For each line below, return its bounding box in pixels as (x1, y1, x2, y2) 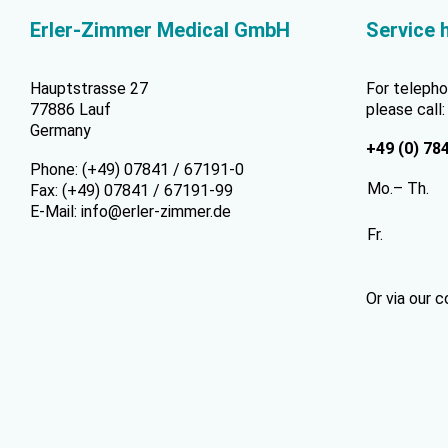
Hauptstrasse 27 (30, 79, 148, 99)
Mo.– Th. (367, 179, 429, 199)
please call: (366, 100, 445, 120)
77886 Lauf (30, 100, 111, 120)
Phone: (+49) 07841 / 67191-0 (30, 160, 244, 180)
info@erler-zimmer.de (81, 202, 231, 222)
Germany (30, 121, 91, 141)
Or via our (366, 289, 435, 309)
